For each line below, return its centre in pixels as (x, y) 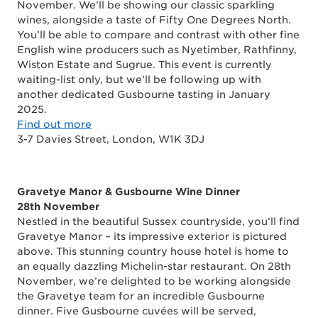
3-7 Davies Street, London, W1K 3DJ (111, 139)
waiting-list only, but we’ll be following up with (139, 79)
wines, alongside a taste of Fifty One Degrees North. (154, 20)
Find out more (54, 124)
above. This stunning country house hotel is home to (153, 251)
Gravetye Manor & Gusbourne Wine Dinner (128, 192)
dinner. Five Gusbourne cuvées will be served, (137, 311)
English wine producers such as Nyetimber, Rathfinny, (157, 50)
